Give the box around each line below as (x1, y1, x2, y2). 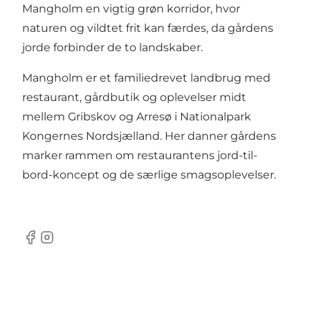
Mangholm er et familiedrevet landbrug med (22, 71, 271, 85)
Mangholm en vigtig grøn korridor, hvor (22, 2, 240, 16)
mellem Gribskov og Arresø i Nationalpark (22, 110, 251, 124)
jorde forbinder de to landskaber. (22, 41, 203, 55)
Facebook (21, 237, 76, 251)
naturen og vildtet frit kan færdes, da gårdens (22, 21, 273, 35)
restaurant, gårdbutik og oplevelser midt (22, 91, 246, 104)
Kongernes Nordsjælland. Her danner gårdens (22, 129, 276, 143)
